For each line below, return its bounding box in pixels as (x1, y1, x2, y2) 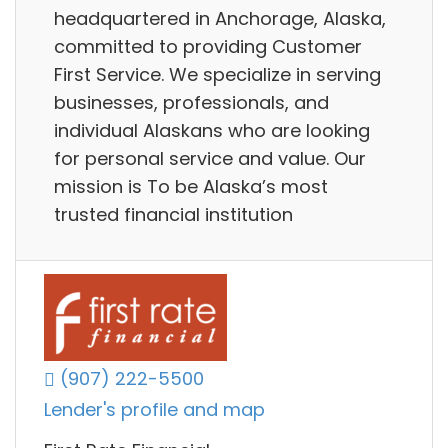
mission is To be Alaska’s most (54, 173, 328, 199)
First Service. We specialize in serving (54, 61, 381, 87)
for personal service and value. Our (54, 145, 366, 171)
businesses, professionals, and (54, 89, 329, 115)
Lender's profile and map (44, 397, 265, 423)
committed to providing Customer (54, 33, 362, 59)
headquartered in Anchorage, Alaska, (54, 5, 386, 31)
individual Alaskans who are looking (54, 117, 370, 143)
